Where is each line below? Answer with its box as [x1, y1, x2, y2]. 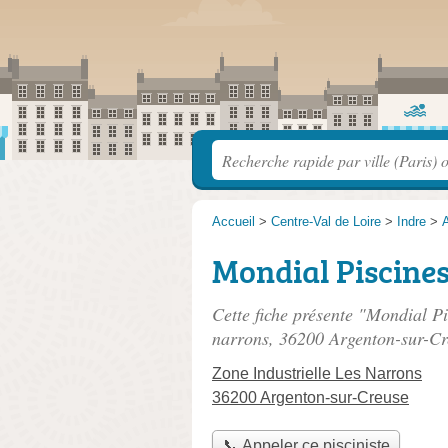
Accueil [212, 214, 255, 229]
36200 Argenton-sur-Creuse [212, 389, 409, 406]
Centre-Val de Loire [271, 214, 381, 229]
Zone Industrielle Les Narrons [212, 365, 422, 382]
